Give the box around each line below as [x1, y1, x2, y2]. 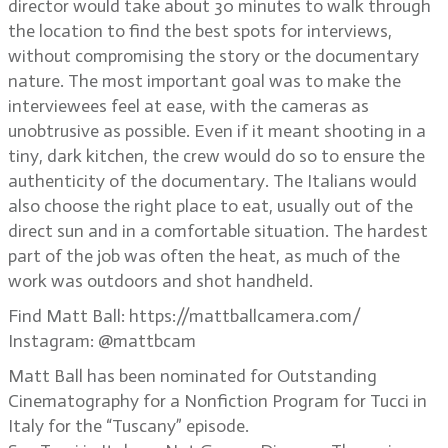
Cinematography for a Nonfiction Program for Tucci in [8, 390, 427, 412]
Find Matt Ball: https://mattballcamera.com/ [8, 305, 361, 327]
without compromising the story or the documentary [8, 45, 419, 67]
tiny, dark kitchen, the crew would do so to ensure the [8, 145, 425, 167]
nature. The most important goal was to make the [8, 70, 401, 92]
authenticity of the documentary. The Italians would [8, 170, 417, 192]
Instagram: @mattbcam [8, 330, 196, 352]
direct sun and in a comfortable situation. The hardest [8, 220, 428, 242]
